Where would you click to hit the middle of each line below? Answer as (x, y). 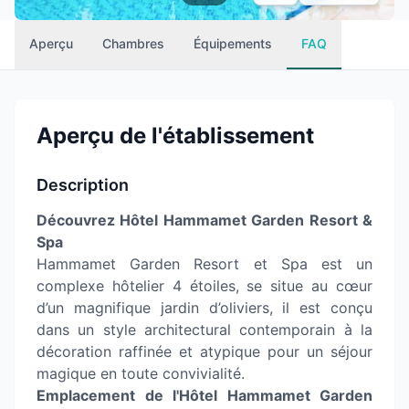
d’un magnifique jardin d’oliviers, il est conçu (204, 308)
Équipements (233, 43)
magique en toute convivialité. (141, 373)
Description (83, 185)
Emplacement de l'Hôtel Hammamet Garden (204, 395)
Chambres (133, 43)
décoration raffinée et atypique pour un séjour (204, 351)
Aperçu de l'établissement (175, 136)
